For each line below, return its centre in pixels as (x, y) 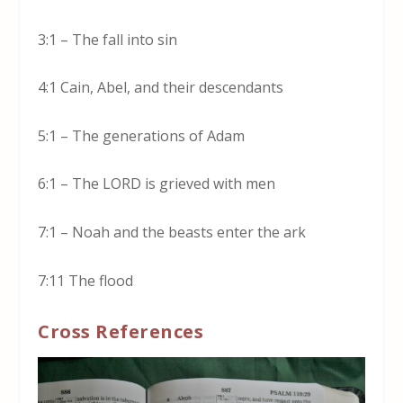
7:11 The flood (86, 280)
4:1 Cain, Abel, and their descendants (161, 88)
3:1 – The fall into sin (108, 39)
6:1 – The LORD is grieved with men (157, 184)
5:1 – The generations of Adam (142, 135)
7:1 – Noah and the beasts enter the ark (172, 233)
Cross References (121, 332)
